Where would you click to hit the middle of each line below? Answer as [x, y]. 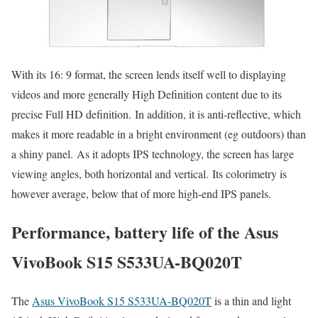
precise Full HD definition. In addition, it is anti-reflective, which [156, 114]
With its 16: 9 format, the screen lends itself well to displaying [149, 74]
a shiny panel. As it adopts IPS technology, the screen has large [153, 153]
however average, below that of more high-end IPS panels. [141, 193]
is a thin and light [251, 301]
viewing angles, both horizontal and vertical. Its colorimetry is [149, 173]
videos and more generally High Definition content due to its [147, 94]
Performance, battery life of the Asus [145, 232]
